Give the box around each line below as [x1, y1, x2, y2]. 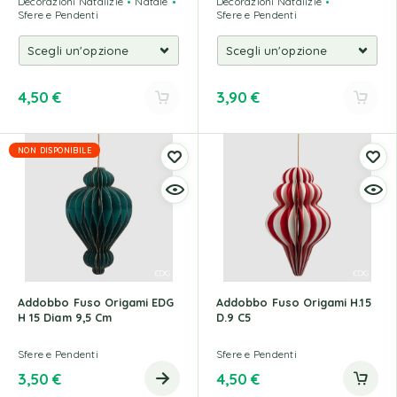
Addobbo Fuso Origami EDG [18, 295, 175, 309]
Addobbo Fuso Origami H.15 [216, 295, 371, 309]
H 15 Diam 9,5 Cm [18, 310, 113, 324]
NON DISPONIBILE [18, 144, 92, 155]
